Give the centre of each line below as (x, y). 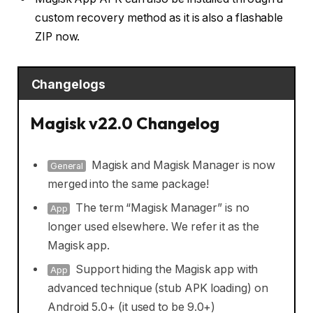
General (67, 166)
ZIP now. (58, 37)
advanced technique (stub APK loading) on (158, 288)
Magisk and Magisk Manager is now (182, 165)
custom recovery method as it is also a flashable (159, 18)
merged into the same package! (128, 184)
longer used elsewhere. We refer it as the (153, 227)
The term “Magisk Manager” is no (161, 208)
